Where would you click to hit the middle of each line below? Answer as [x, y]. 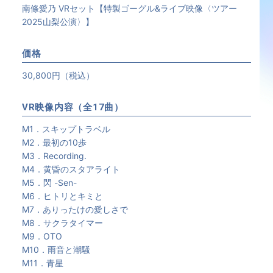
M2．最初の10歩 [54, 143]
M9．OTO [42, 236]
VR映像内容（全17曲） [73, 108]
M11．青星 [42, 263]
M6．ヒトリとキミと [62, 196]
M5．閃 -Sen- [49, 183]
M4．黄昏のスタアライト [71, 169]
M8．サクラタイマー [62, 223]
